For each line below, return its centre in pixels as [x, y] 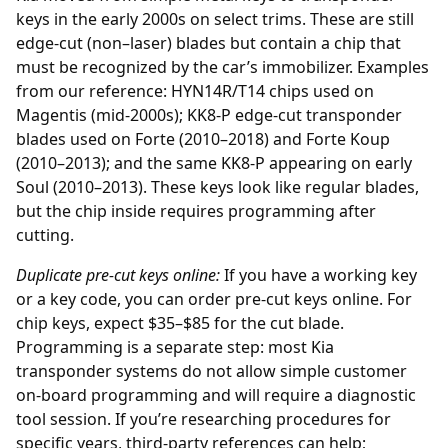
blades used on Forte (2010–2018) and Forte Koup [203, 139]
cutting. [45, 235]
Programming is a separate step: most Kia [175, 347]
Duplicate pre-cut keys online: [118, 275]
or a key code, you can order [125, 299]
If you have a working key [318, 275]
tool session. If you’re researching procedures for [203, 419]
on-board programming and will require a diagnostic [216, 395]
